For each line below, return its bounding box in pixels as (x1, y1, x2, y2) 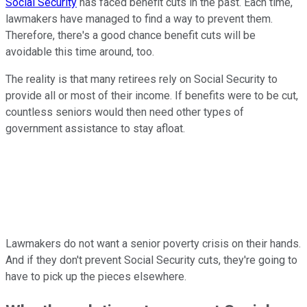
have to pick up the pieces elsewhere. (5, 270, 186, 284)
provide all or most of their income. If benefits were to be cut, (5, 89, 298, 103)
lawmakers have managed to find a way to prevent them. (5, 12, 273, 26)
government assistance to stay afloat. (5, 122, 185, 136)
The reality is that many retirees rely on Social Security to (5, 73, 278, 86)
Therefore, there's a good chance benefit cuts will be (5, 29, 256, 42)
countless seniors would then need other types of (5, 106, 244, 119)
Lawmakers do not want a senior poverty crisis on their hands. (5, 237, 301, 251)
